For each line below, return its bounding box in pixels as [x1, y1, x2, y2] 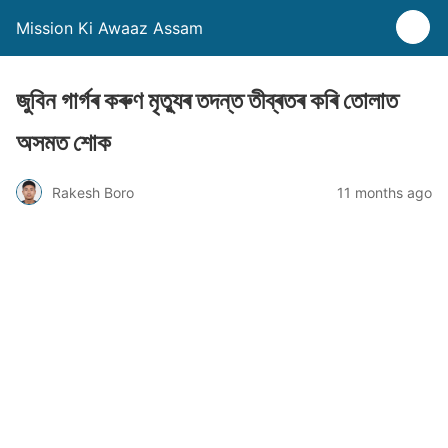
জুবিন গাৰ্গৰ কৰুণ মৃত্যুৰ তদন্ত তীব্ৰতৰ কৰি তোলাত [16, 86, 398, 115]
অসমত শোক [16, 128, 111, 157]
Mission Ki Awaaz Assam [16, 18, 203, 38]
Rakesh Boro [52, 183, 134, 201]
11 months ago [337, 183, 432, 201]
